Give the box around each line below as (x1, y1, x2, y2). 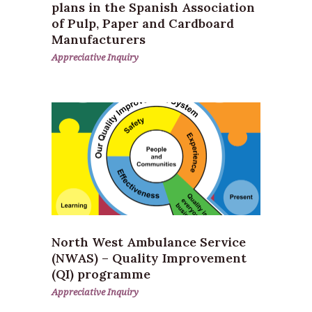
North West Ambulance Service (52, 234, 246, 250)
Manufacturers (52, 31, 146, 47)
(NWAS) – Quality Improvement (52, 250, 247, 266)
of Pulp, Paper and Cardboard (52, 15, 234, 31)
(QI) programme (52, 266, 150, 282)
